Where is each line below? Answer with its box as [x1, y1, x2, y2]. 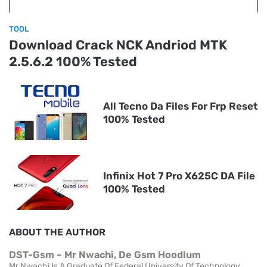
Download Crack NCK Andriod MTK [9, 36, 227, 53]
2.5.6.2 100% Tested [9, 53, 137, 70]
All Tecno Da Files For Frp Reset [103, 100, 258, 112]
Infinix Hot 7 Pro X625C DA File [103, 169, 255, 182]
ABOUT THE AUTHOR [9, 226, 105, 238]
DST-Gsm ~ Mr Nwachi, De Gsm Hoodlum [9, 249, 201, 260]
